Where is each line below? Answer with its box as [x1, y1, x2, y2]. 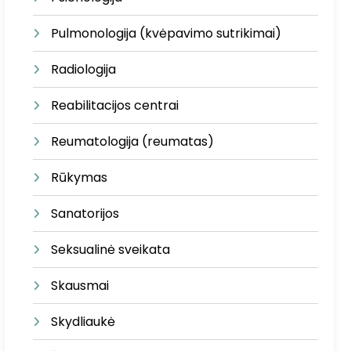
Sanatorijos [51, 204, 120, 223]
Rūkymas [51, 168, 108, 186]
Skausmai [51, 277, 110, 295]
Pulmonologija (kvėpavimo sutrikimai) [51, 24, 282, 42]
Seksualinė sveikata [51, 241, 171, 259]
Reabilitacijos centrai [51, 96, 179, 114]
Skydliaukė [51, 313, 116, 331]
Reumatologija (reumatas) [51, 132, 215, 150]
